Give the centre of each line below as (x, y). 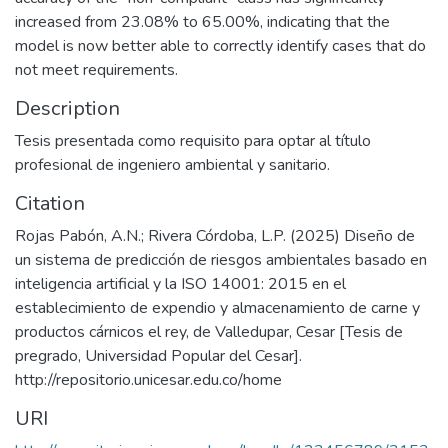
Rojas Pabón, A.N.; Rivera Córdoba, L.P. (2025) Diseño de (215, 235)
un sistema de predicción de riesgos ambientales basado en (221, 259)
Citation (50, 203)
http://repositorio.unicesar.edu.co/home (148, 379)
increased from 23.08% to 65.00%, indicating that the (202, 21)
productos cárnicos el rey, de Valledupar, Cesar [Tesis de (209, 331)
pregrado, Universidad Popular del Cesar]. (158, 355)
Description (67, 108)
